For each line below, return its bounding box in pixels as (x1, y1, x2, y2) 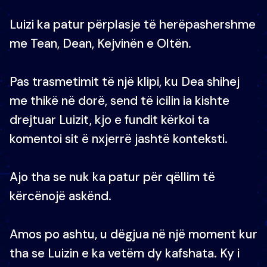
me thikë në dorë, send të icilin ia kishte (10, 92, 229, 109)
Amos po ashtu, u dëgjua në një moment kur (10, 226, 257, 243)
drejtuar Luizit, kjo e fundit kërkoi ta (10, 111, 209, 128)
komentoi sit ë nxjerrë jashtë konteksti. (10, 131, 228, 147)
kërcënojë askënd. (10, 188, 111, 204)
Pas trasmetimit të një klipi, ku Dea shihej (10, 73, 240, 90)
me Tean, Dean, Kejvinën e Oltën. (10, 35, 191, 52)
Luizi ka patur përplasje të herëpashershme (10, 16, 256, 33)
